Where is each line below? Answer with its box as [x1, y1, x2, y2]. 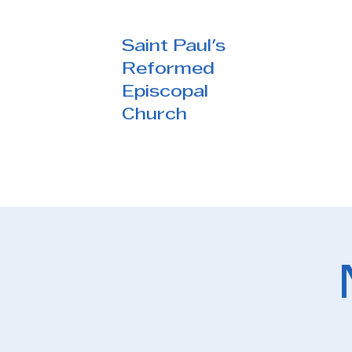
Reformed [122, 62, 214, 77]
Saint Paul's [122, 39, 225, 54]
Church [122, 108, 187, 123]
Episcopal [122, 85, 208, 100]
